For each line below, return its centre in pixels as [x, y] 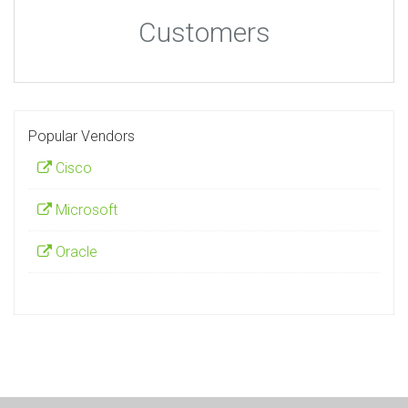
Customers [204, 32]
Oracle [75, 252]
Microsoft [85, 210]
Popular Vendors [82, 136]
